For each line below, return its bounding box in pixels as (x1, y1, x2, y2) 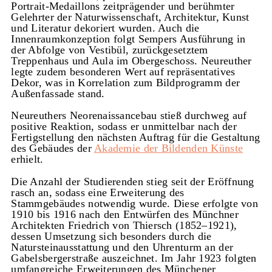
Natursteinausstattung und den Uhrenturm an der (11, 240, 234, 253)
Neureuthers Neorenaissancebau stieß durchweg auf (11, 109, 247, 122)
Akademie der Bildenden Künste (94, 142, 243, 155)
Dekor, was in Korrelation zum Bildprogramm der (11, 76, 240, 89)
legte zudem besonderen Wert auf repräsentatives (11, 65, 236, 78)
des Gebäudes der (11, 142, 95, 155)
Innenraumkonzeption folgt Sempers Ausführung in (11, 32, 246, 45)
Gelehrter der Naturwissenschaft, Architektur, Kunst (11, 10, 250, 23)
